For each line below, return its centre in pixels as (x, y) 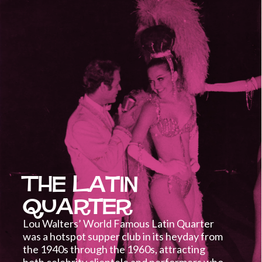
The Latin (80, 184)
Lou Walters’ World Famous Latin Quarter (118, 224)
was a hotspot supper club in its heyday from (123, 237)
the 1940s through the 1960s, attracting (114, 249)
